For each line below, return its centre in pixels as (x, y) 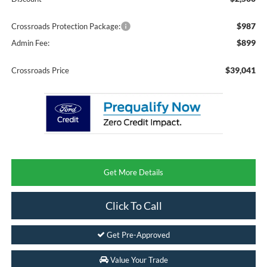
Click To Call (133, 206)
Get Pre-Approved (137, 235)
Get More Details (133, 173)
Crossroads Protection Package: (66, 27)
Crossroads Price (40, 71)
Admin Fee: (30, 43)
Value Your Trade (138, 260)
